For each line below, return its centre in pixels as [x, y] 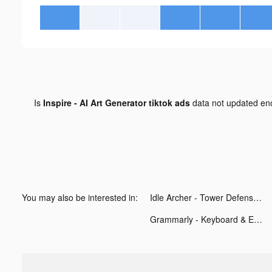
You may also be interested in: [80, 197]
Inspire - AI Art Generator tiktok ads [117, 102]
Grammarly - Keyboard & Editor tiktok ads [258, 219]
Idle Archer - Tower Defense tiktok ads [257, 197]
